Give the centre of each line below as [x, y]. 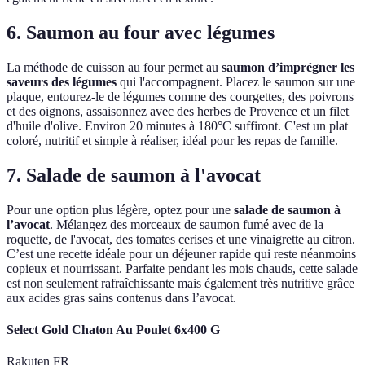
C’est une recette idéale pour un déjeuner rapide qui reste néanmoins [181, 253]
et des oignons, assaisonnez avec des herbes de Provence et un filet [178, 112]
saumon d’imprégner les [288, 68]
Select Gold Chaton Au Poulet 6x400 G [113, 330]
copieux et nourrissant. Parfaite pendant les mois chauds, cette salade [182, 268]
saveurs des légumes [62, 82]
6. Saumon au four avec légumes [141, 33]
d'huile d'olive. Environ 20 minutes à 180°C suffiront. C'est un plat [177, 126]
